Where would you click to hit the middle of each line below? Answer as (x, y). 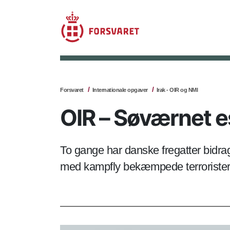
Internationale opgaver (120, 90)
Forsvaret (72, 90)
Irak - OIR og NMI (177, 90)
